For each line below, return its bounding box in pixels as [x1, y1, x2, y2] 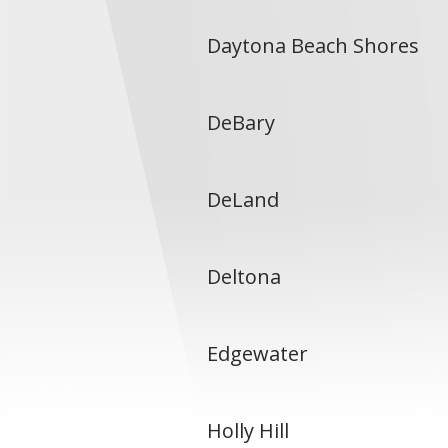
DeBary [207, 109, 275, 136]
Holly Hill [207, 417, 289, 444]
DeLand [207, 186, 279, 213]
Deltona [207, 263, 281, 290]
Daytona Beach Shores [207, 32, 419, 59]
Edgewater [207, 340, 308, 367]
